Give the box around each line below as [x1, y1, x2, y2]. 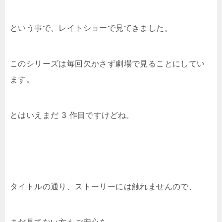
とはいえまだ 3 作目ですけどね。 [10, 110, 134, 120]
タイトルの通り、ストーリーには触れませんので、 [10, 181, 197, 191]
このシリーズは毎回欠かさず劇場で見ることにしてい [10, 58, 205, 68]
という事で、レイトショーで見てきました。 [10, 23, 172, 33]
